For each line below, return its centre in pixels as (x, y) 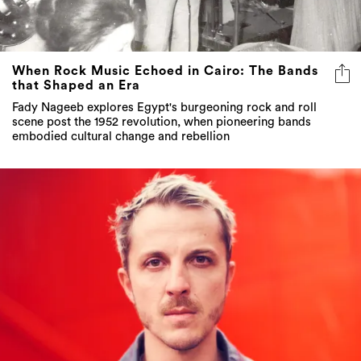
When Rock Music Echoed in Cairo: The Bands (165, 71)
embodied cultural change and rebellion (121, 137)
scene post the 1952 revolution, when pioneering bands (162, 122)
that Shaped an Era (76, 86)
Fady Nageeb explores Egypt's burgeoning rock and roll (164, 108)
